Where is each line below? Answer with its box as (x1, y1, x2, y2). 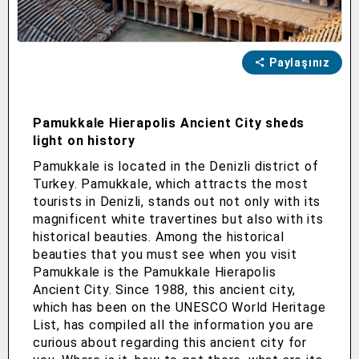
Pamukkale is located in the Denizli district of (33, 159, 319, 175)
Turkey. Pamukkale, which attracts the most (33, 176, 309, 192)
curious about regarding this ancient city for (33, 335, 307, 351)
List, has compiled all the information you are (33, 317, 314, 333)
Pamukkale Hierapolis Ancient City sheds (33, 115, 305, 131)
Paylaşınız (269, 56, 330, 70)
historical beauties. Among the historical (33, 229, 284, 245)
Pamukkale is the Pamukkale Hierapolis (33, 264, 276, 280)
